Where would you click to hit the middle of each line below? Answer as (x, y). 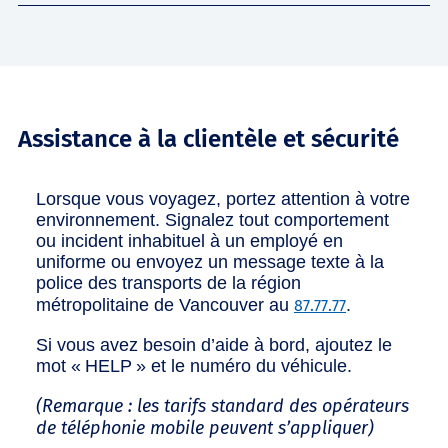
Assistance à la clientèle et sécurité (208, 138)
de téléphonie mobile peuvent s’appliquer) (205, 427)
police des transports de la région (168, 282)
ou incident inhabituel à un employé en (189, 240)
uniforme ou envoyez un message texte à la (210, 261)
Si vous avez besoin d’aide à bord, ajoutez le (214, 344)
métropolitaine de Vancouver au (165, 304)
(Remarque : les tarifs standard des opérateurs (222, 405)
